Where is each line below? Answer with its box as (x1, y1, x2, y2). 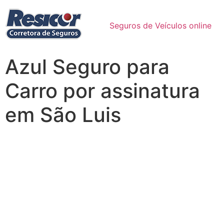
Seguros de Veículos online (109, 20, 211, 30)
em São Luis (5, 102, 121, 127)
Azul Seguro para (5, 54, 169, 79)
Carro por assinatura (5, 78, 200, 103)
